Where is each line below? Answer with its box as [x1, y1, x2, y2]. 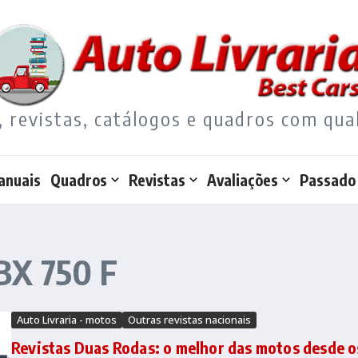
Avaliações [206, 170, 278, 190]
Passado [299, 170, 356, 190]
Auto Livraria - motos [17, 312, 117, 328]
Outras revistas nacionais [128, 312, 251, 328]
